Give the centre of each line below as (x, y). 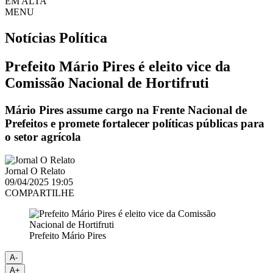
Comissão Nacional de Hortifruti (107, 83)
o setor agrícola (43, 136)
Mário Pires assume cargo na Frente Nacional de (126, 110)
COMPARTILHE (40, 193)
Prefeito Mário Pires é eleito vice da (118, 66)
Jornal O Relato (35, 171)
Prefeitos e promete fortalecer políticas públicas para (135, 123)
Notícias (32, 37)
